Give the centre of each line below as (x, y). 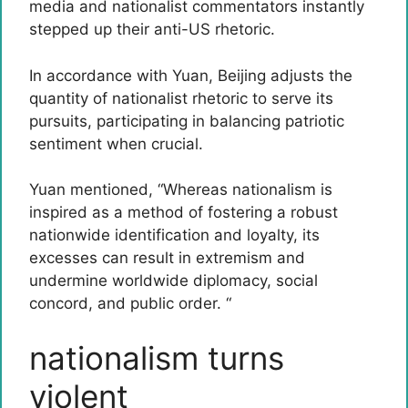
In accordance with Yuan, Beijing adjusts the (191, 75)
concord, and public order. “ (130, 303)
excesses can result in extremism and (167, 258)
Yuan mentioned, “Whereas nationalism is (181, 189)
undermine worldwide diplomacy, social (173, 280)
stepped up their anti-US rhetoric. (152, 29)
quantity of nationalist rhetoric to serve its (181, 98)
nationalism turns (157, 357)
